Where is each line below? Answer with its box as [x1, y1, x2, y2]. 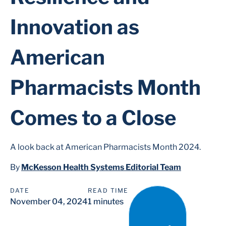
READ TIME [88, 187, 129, 194]
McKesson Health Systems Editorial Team [21, 162, 181, 172]
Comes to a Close [10, 105, 176, 130]
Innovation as [10, 15, 139, 39]
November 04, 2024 [10, 197, 88, 206]
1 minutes [88, 197, 124, 206]
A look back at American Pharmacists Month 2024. [10, 142, 201, 152]
